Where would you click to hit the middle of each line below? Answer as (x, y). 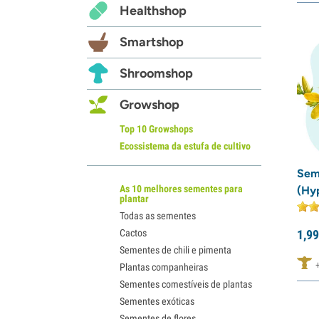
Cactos (133, 232)
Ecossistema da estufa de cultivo (185, 146)
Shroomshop (156, 73)
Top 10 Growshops (156, 129)
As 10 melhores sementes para (181, 188)
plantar (134, 198)
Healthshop (153, 10)
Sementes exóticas (157, 301)
